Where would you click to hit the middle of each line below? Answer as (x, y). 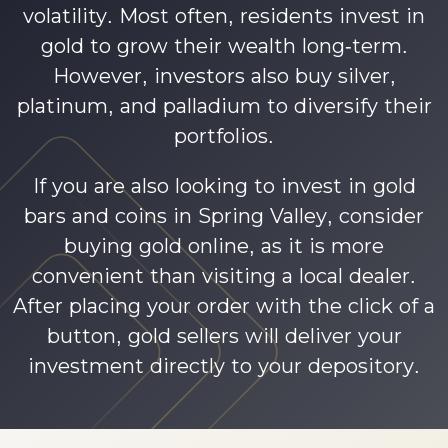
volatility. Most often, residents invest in (224, 16)
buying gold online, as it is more (224, 246)
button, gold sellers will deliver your (224, 336)
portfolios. (224, 136)
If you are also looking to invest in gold (224, 186)
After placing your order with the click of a (224, 306)
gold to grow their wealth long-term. (224, 46)
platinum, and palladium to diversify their (224, 106)
